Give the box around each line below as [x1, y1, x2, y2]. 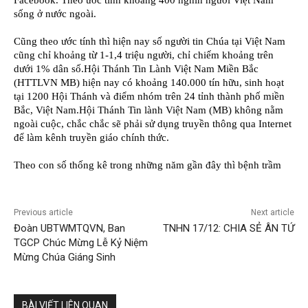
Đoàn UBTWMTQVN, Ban [14, 222, 125, 235]
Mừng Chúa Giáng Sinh [14, 251, 115, 264]
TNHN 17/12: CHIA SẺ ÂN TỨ [162, 222, 294, 235]
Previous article [14, 208, 73, 218]
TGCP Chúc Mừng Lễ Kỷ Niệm [14, 236, 148, 250]
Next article [250, 208, 294, 218]
